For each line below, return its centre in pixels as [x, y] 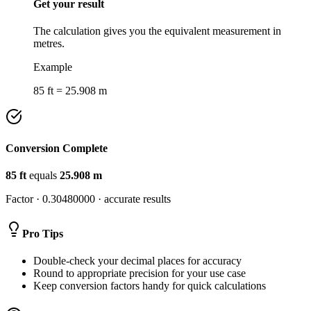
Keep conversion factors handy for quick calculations [150, 285]
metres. [49, 43]
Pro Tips [43, 233]
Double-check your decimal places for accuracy [137, 260]
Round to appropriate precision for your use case [140, 273]
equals [43, 176]
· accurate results [133, 199]
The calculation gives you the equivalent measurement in [157, 31]
